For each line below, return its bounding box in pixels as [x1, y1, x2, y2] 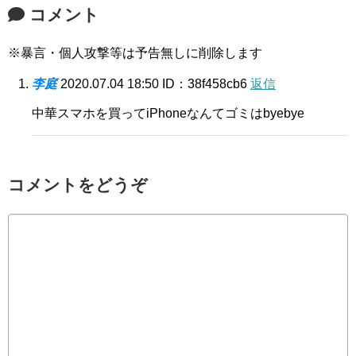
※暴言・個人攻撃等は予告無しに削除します [8, 45, 262, 60]
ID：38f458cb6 [162, 76, 250, 91]
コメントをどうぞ [8, 175, 148, 194]
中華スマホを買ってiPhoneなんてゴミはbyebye [32, 106, 304, 120]
